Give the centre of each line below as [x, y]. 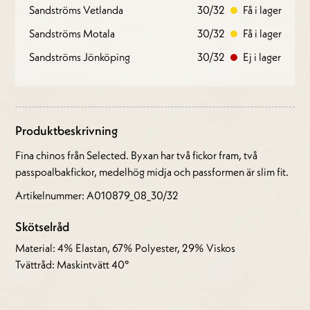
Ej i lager [262, 57]
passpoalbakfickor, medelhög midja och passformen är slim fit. [152, 172]
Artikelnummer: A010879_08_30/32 [97, 195]
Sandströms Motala [72, 34]
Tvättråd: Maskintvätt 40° [72, 265]
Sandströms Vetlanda [76, 10]
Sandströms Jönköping [80, 57]
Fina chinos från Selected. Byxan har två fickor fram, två [137, 155]
